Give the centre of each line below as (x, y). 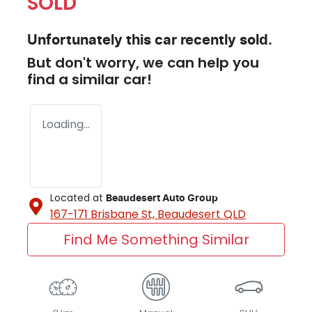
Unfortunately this (91, 40)
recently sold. (225, 40)
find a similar (75, 79)
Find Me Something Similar (156, 239)
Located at (77, 197)
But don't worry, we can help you (143, 62)
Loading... (66, 124)
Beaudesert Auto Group (162, 198)
